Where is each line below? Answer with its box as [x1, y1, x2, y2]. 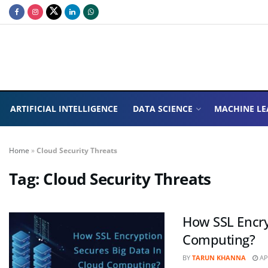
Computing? [182, 230, 255, 248]
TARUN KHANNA [192, 253, 246, 262]
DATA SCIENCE [133, 103, 193, 114]
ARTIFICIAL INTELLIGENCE [10, 103, 118, 114]
